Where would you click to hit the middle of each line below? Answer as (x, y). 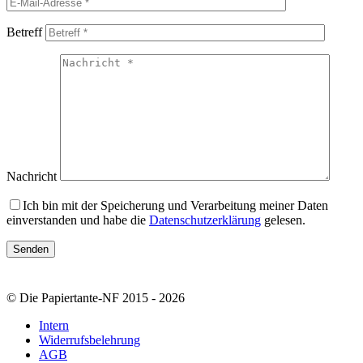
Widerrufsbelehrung (90, 340)
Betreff (24, 32)
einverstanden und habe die (78, 220)
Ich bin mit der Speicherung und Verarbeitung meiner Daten (175, 205)
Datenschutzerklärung (205, 220)
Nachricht (32, 176)
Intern (54, 325)
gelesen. (283, 220)
